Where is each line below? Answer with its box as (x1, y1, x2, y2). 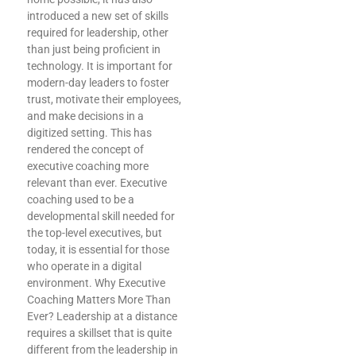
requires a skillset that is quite (27, 327, 172, 340)
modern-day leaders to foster (27, 76, 169, 90)
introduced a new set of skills (27, 10, 168, 23)
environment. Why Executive (27, 277, 165, 290)
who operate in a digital (27, 260, 141, 273)
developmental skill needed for (27, 210, 175, 223)
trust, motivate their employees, (27, 93, 181, 106)
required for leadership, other (27, 26, 168, 40)
